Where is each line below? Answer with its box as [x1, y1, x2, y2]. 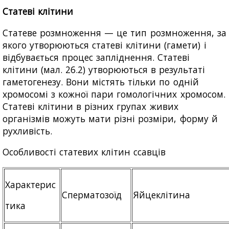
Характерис [5, 178, 56, 191]
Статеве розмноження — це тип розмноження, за [3, 26, 226, 39]
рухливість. [3, 124, 52, 137]
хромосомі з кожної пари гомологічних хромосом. [3, 87, 225, 100]
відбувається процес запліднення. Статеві [3, 51, 190, 63]
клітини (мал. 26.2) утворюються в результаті [3, 63, 205, 76]
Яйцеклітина [133, 188, 190, 201]
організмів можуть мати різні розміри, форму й [3, 112, 218, 125]
